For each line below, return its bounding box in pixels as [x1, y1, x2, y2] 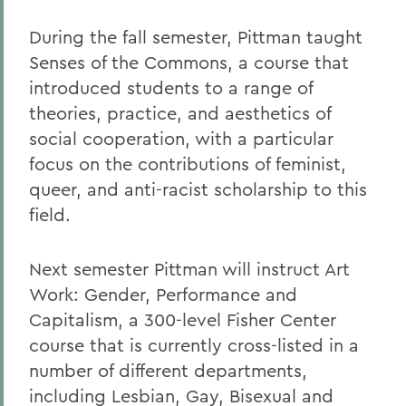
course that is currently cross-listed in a [29, 333, 359, 356]
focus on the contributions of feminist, [29, 152, 346, 175]
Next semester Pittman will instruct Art [29, 257, 350, 280]
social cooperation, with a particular [29, 127, 333, 150]
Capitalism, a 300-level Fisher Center [29, 308, 336, 331]
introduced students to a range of [29, 76, 313, 99]
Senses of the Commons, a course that [29, 51, 349, 73]
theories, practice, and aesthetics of [29, 101, 331, 124]
